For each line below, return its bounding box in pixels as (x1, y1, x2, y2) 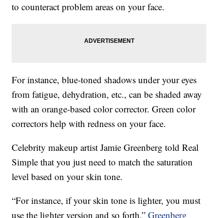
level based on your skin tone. (12, 170, 123, 183)
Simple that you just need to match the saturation (12, 156, 193, 168)
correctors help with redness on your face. (12, 117, 166, 130)
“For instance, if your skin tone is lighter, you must (12, 194, 201, 207)
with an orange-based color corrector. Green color (12, 103, 196, 115)
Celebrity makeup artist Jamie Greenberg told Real (12, 141, 199, 154)
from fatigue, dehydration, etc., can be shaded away (12, 88, 202, 101)
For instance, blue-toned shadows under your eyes (12, 73, 197, 86)
